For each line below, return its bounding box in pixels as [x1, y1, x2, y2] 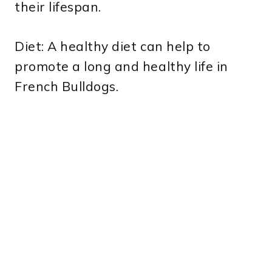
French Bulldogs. [15, 78, 119, 94]
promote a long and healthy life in [15, 58, 228, 74]
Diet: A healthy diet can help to [15, 38, 211, 54]
